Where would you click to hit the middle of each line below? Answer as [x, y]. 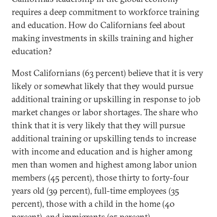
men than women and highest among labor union [104, 164]
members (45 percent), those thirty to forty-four [100, 178]
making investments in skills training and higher [102, 38]
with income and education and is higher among [102, 151]
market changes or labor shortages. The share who [105, 112]
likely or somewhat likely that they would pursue [102, 86]
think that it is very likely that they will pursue [98, 125]
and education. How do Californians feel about [98, 25]
